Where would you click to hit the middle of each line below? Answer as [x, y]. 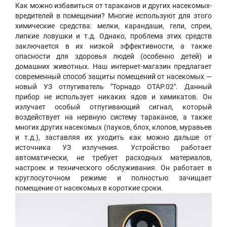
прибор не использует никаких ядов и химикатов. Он [113, 97]
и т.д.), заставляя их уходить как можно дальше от [113, 138]
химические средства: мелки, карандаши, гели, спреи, [113, 26]
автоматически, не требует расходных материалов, [113, 158]
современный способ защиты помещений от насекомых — [113, 77]
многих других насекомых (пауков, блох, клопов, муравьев [113, 127]
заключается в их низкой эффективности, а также [113, 46]
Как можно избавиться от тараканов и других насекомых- [113, 6]
